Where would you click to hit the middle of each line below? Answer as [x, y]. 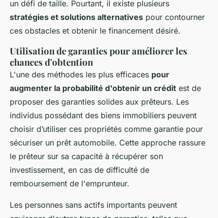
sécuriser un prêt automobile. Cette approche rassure [108, 143]
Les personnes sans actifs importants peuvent [93, 205]
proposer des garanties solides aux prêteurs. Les [99, 102]
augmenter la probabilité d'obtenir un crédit [93, 88]
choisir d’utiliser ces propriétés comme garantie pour [106, 129]
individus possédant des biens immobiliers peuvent [103, 116]
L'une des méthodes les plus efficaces [81, 75]
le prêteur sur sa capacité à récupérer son [86, 156]
